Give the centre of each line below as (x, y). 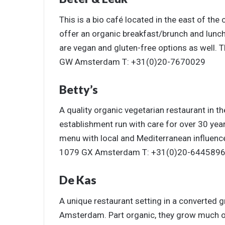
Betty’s (79, 89)
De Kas (78, 180)
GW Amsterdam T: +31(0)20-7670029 (132, 62)
